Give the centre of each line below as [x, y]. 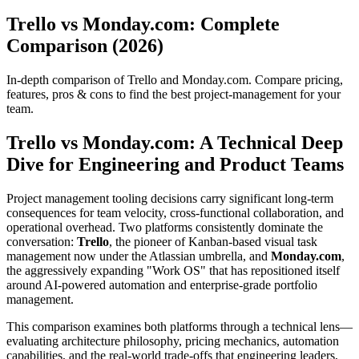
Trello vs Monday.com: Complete [143, 24]
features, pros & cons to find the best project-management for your [173, 94]
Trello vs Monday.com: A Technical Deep [175, 142]
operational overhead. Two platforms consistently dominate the [165, 227]
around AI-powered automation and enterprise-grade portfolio [162, 284]
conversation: [42, 241]
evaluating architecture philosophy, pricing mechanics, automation [173, 341]
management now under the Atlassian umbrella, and [139, 256]
